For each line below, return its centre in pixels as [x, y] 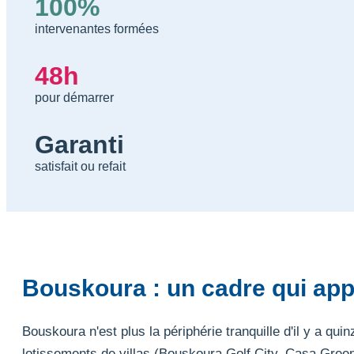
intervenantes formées [97, 28]
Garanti [79, 144]
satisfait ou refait [80, 166]
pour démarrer [74, 97]
